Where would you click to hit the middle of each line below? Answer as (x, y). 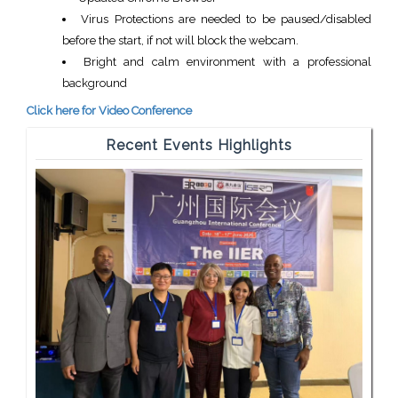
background (95, 83)
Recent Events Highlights (199, 145)
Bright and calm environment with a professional (227, 62)
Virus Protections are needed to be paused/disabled (227, 19)
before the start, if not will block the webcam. (180, 40)
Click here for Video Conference (109, 111)
